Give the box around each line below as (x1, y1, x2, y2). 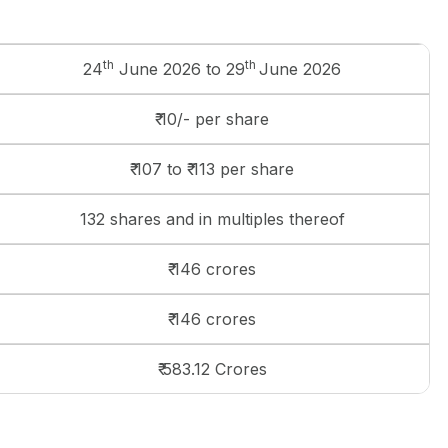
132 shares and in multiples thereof (79, 209, 345, 229)
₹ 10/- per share (155, 109, 269, 129)
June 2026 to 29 (114, 59, 245, 79)
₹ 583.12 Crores (157, 359, 267, 379)
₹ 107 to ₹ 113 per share (130, 159, 294, 179)
